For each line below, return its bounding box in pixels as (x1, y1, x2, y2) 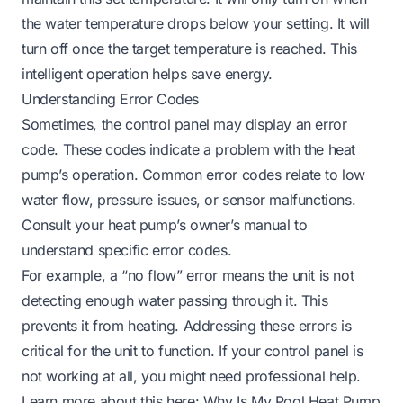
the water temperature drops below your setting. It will (22, 13, 371, 32)
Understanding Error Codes (22, 89, 199, 108)
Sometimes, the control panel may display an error (22, 114, 347, 133)
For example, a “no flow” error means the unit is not (22, 265, 354, 284)
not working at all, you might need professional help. (22, 366, 361, 385)
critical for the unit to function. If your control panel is (22, 341, 363, 360)
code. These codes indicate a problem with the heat (22, 139, 356, 158)
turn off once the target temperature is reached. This (22, 39, 357, 58)
